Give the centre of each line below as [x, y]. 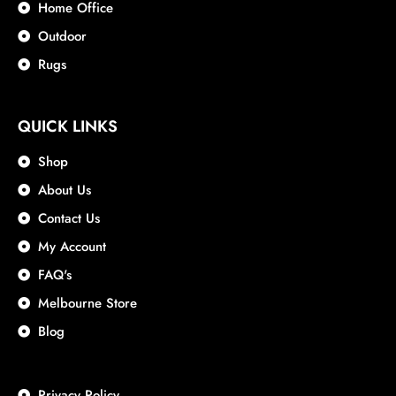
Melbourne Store [87, 304]
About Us [64, 190]
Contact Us [69, 219]
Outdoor [62, 37]
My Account [72, 247]
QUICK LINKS [68, 127]
